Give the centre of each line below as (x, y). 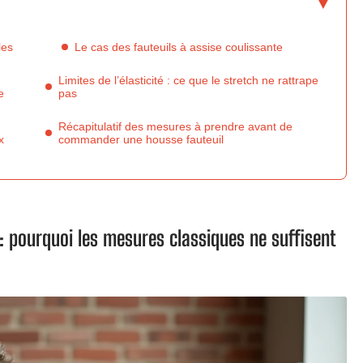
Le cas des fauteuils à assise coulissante (179, 47)
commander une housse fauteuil (141, 139)
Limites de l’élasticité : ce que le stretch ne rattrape (188, 80)
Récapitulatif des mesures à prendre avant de (175, 126)
